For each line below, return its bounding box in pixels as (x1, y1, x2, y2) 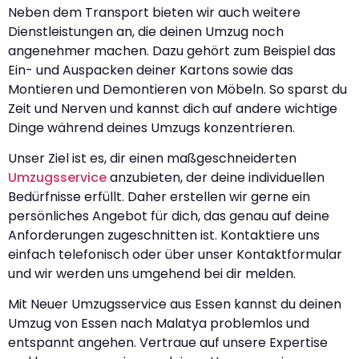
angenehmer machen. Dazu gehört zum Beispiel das (8, 41, 336, 60)
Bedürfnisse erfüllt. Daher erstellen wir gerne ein (8, 187, 310, 206)
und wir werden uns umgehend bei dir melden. (8, 264, 296, 283)
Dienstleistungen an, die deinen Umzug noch (8, 22, 284, 41)
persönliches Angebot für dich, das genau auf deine (8, 206, 329, 225)
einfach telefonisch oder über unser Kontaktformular (8, 244, 342, 264)
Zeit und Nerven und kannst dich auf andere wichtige (8, 99, 337, 118)
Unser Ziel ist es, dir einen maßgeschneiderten (8, 148, 296, 167)
